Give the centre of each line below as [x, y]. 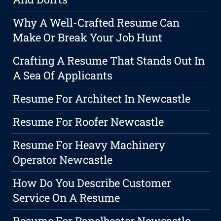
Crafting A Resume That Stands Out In [109, 61]
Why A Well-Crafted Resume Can [96, 23]
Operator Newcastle [63, 160]
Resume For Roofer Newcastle [89, 122]
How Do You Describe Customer [92, 183]
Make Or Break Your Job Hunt [88, 37]
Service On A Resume [67, 198]
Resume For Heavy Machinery [89, 145]
